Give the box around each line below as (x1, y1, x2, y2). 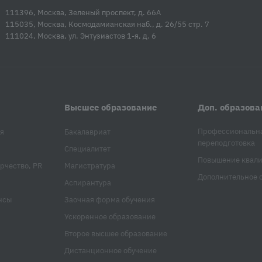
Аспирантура (64, 178, 111, 188)
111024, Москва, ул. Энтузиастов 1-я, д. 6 (5, 31, 156, 42)
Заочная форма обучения (64, 195, 155, 205)
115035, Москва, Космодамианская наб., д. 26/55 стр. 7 (5, 19, 209, 30)
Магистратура (64, 161, 115, 171)
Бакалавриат (64, 127, 111, 137)
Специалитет (64, 144, 111, 154)
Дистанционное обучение (64, 246, 157, 256)
